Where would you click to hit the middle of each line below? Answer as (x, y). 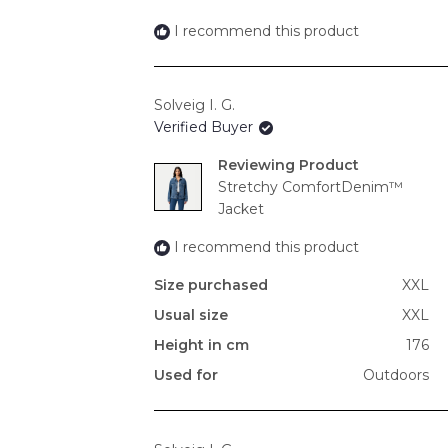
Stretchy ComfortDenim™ (310, 187)
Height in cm (201, 345)
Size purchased (211, 285)
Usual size (191, 315)
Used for (186, 375)
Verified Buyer (205, 127)
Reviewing (258, 165)
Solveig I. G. (194, 105)
